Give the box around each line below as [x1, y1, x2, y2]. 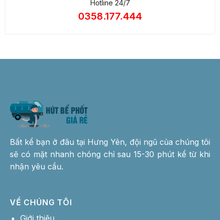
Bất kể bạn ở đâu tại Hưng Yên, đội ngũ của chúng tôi [10, 137, 210, 147]
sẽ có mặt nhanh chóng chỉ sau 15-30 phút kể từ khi [10, 149, 210, 159]
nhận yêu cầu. [10, 161, 63, 171]
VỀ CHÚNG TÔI [10, 197, 72, 207]
